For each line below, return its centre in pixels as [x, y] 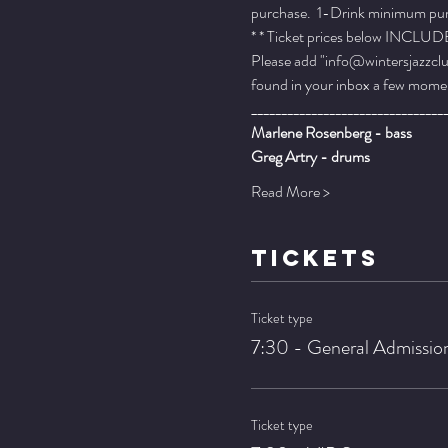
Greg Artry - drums [310, 157]
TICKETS [314, 258]
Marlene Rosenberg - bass [331, 133]
